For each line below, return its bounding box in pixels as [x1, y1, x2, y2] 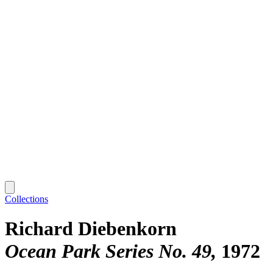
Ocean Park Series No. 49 [5, 240, 211, 263]
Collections [5, 193, 48, 204]
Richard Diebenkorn [5, 218, 177, 240]
